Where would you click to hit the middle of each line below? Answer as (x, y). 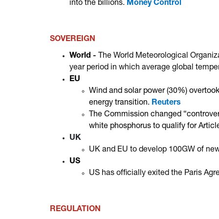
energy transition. (120, 103)
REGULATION (75, 210)
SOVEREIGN (73, 40)
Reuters (166, 103)
